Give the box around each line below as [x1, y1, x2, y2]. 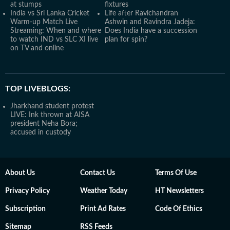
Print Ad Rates [80, 205, 126, 213]
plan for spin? [105, 36, 147, 43]
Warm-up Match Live [10, 18, 78, 26]
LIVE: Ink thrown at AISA [10, 111, 89, 119]
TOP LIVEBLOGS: [5, 85, 70, 93]
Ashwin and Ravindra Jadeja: [105, 18, 195, 26]
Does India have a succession [105, 27, 197, 34]
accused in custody [10, 129, 71, 136]
